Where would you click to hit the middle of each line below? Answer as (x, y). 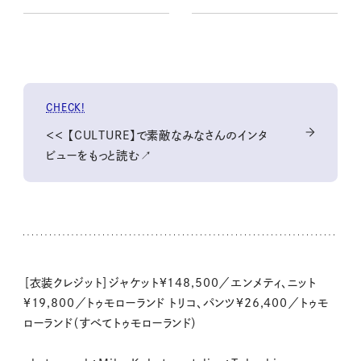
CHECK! (66, 107)
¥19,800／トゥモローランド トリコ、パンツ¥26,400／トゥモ (176, 303)
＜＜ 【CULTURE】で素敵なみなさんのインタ (157, 135)
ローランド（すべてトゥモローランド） (110, 324)
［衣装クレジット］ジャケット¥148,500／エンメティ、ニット (170, 283)
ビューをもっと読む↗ (99, 155)
